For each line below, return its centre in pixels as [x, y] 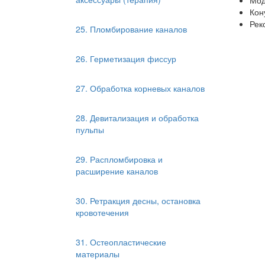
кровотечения [102, 212]
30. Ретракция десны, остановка [138, 201]
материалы [98, 254]
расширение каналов [117, 171]
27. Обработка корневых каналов [140, 88]
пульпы [90, 130]
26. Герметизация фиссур [126, 59]
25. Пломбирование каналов [131, 29]
